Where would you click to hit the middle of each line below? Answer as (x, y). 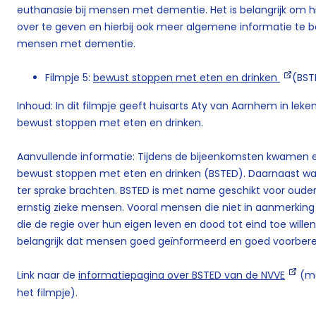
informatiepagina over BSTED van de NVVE (182, 275)
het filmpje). (47, 292)
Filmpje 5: (69, 78)
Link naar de (48, 275)
